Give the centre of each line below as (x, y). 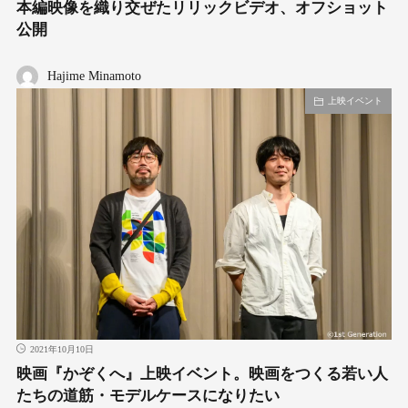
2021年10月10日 (61, 349)
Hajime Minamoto (94, 76)
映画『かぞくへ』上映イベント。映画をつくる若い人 (202, 373)
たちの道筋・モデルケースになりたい (148, 395)
